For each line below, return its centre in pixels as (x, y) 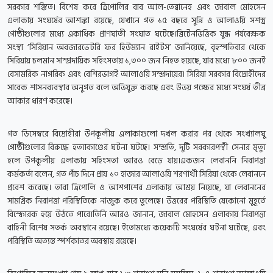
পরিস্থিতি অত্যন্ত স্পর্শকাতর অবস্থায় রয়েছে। (72, 241)
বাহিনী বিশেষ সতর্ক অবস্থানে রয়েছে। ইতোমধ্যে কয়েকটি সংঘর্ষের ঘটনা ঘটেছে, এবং (136, 228)
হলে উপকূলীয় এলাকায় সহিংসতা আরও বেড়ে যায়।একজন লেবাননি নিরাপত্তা (136, 161)
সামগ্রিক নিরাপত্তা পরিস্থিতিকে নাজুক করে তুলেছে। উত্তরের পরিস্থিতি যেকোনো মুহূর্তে (136, 201)
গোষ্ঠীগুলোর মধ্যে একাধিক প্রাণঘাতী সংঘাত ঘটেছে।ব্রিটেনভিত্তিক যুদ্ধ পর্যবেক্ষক (136, 34)
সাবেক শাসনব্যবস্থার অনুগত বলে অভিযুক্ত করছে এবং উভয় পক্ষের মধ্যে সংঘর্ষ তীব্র (136, 88)
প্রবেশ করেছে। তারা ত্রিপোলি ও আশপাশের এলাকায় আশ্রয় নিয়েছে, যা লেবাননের (136, 188)
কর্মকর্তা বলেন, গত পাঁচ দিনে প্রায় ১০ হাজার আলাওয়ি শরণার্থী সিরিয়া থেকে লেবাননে (136, 174)
